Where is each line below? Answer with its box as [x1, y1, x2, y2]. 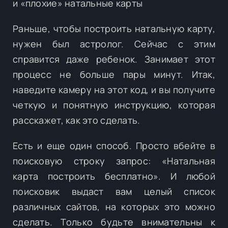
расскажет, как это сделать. [13, 113, 140, 126]
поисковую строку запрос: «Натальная [13, 154, 215, 167]
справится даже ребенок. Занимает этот [13, 52, 215, 65]
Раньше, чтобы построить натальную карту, [13, 22, 215, 35]
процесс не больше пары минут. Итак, [13, 68, 215, 80]
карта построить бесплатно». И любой [13, 169, 215, 182]
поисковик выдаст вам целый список [13, 185, 215, 197]
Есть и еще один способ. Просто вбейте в [13, 139, 215, 152]
